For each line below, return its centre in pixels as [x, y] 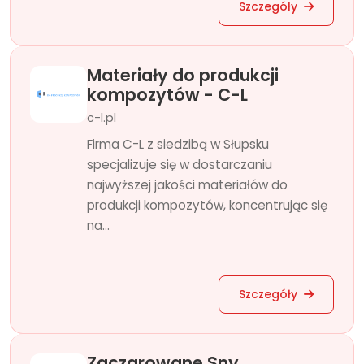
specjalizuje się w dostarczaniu [180, 165]
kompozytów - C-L [167, 95]
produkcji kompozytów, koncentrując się [207, 205]
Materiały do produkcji [183, 75]
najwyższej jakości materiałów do [187, 185]
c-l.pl [102, 118]
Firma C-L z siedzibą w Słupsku [178, 144]
